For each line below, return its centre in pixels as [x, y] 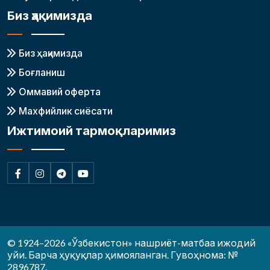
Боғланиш [42, 72]
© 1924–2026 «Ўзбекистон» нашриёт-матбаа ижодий [131, 242]
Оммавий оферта [60, 91]
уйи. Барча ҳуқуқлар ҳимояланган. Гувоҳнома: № [123, 254]
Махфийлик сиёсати [66, 110]
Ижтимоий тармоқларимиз [92, 130]
